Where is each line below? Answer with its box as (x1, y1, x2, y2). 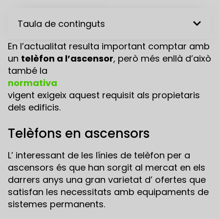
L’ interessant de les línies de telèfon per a (8, 149, 190, 161)
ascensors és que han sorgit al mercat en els (8, 161, 205, 174)
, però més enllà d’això (113, 52, 211, 65)
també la (8, 64, 47, 77)
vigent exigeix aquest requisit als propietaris (8, 88, 200, 101)
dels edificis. (8, 101, 61, 113)
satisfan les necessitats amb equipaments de (8, 185, 209, 198)
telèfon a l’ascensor (21, 52, 113, 65)
